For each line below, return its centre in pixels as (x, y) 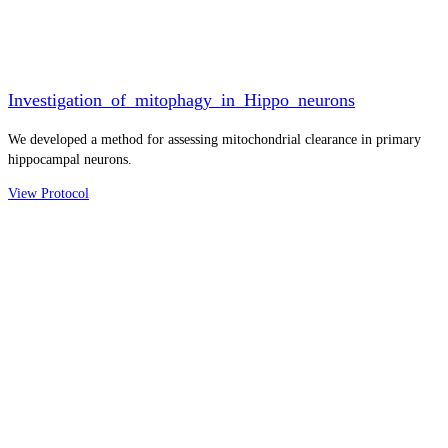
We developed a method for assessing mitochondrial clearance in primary (214, 139)
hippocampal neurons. (70, 159)
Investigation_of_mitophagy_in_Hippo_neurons (181, 99)
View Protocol (48, 193)
